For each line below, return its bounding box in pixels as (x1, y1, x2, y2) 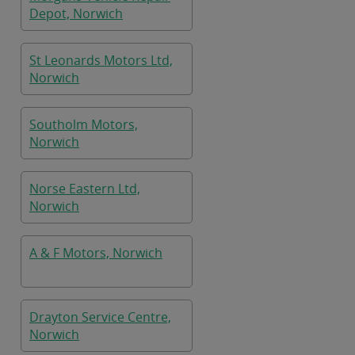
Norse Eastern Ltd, (29, 180, 140, 197)
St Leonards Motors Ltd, (29, 52, 173, 69)
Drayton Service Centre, (29, 308, 171, 326)
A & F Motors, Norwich (29, 244, 162, 261)
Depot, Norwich (29, 5, 123, 22)
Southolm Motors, (29, 116, 138, 133)
